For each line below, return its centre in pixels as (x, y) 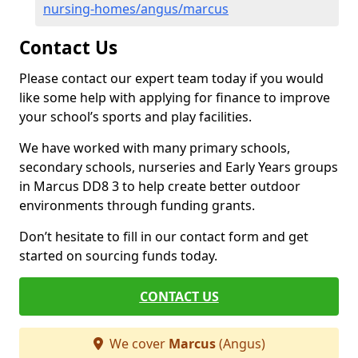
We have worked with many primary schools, (155, 148)
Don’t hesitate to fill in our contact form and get (164, 237)
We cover (137, 344)
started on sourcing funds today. (118, 256)
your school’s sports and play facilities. (135, 117)
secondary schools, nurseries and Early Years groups (179, 167)
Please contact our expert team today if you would (171, 78)
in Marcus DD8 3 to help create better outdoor (160, 186)
